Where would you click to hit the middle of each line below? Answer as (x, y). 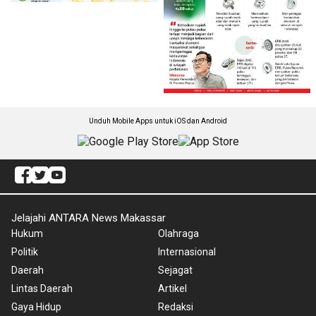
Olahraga (178, 233)
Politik (25, 251)
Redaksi (176, 306)
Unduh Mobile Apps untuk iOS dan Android (158, 121)
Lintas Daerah (42, 288)
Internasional (187, 251)
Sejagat (175, 270)
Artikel (172, 288)
